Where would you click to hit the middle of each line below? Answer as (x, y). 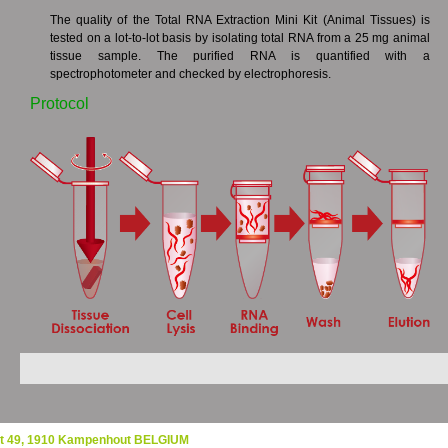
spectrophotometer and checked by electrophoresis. (190, 74)
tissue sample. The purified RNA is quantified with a (240, 56)
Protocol (59, 103)
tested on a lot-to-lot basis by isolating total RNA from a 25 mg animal (240, 38)
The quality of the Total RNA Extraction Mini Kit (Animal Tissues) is (240, 20)
